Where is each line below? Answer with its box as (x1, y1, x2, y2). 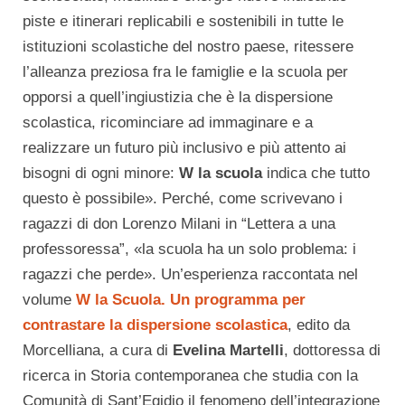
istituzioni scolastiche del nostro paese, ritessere (23, 37, 353, 55)
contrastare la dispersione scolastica (23, 316, 287, 334)
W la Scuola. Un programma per (76, 290, 306, 308)
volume (23, 290, 76, 308)
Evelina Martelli (173, 341, 284, 359)
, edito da (287, 316, 350, 334)
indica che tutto (262, 164, 370, 182)
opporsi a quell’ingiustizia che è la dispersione (23, 88, 333, 106)
